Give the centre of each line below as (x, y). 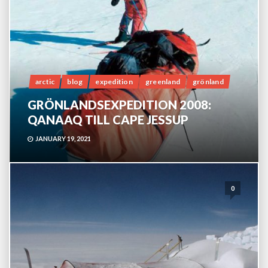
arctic (45, 82)
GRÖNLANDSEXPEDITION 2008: (119, 105)
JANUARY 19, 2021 (63, 138)
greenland (162, 82)
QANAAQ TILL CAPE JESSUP (108, 120)
